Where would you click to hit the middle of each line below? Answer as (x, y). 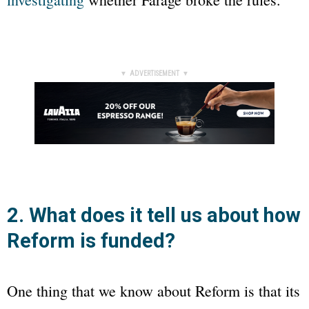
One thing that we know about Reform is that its (153, 290)
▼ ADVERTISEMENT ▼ (154, 74)
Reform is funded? (91, 240)
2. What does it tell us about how (154, 215)
